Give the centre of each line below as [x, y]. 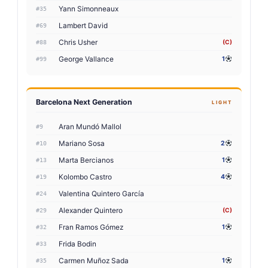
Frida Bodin [77, 244]
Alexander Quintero [91, 211]
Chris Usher [78, 42]
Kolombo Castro [85, 177]
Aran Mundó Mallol [90, 127]
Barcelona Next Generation [84, 102]
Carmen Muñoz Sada [94, 261]
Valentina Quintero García [101, 194]
